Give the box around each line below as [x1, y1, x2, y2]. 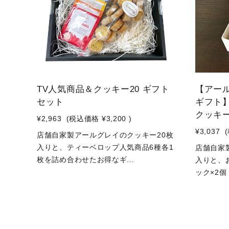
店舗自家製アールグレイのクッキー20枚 [37, 131, 174, 139]
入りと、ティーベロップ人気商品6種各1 [37, 143, 174, 151]
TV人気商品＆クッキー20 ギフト [37, 84, 170, 94]
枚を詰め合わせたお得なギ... [37, 155, 134, 164]
